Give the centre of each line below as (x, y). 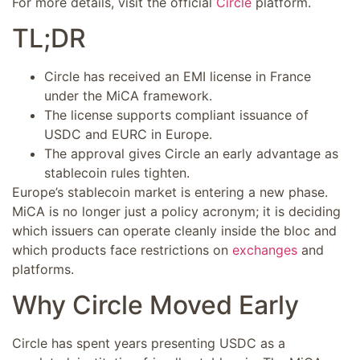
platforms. (43, 270)
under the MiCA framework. (128, 96)
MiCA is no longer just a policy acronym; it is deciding (176, 212)
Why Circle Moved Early (155, 305)
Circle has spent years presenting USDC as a (149, 344)
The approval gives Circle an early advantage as (191, 154)
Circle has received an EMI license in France (178, 77)
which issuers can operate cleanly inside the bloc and (174, 231)
